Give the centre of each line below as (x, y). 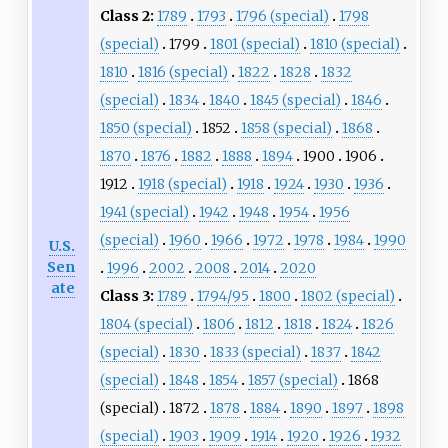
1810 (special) (354, 43)
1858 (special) (286, 127)
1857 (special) (292, 379)
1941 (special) (144, 211)
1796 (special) (282, 15)
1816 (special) (182, 71)
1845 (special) (295, 99)
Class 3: (126, 295)
